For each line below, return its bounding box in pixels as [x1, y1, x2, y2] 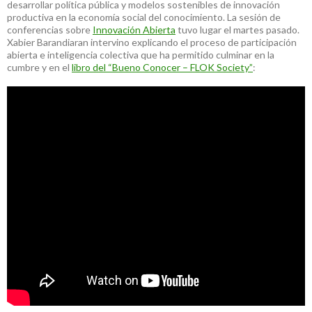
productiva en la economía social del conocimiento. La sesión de [7, 10, 281, 23]
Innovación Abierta [93, 23, 175, 36]
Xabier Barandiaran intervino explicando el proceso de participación [7, 36, 297, 48]
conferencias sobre [7, 23, 93, 36]
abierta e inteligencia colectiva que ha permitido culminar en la [7, 48, 274, 61]
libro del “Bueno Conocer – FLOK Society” [72, 61, 253, 73]
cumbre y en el [7, 61, 72, 73]
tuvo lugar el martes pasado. [175, 23, 299, 36]
